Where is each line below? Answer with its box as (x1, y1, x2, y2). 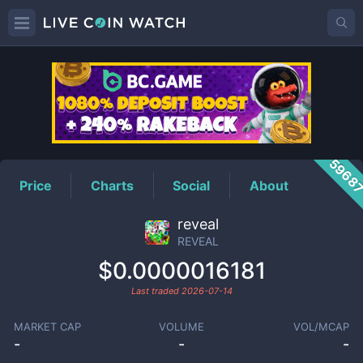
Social (173, 177, 211, 194)
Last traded (130, 285, 181, 297)
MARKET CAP (13, 320, 81, 333)
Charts (91, 177, 135, 194)
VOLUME (158, 320, 204, 333)
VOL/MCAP (293, 320, 350, 333)
